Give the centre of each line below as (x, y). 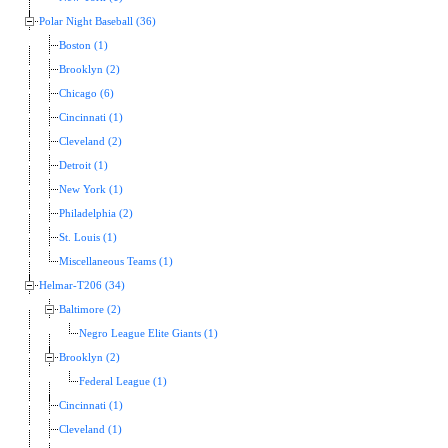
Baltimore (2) (90, 310)
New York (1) (91, 190)
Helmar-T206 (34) (82, 286)
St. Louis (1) (88, 238)
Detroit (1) (83, 166)
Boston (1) (83, 46)
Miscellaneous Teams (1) (116, 262)
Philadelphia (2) (96, 214)
